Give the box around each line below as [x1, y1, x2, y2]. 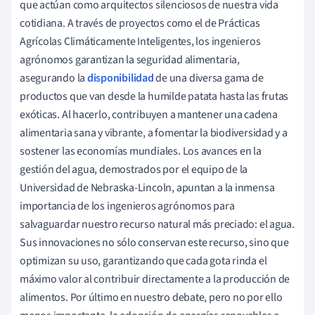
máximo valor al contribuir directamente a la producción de [20, 271, 290, 287]
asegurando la [20, 70, 87, 86]
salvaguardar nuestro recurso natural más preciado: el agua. [20, 216, 295, 232]
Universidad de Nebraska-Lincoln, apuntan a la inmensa [20, 179, 275, 195]
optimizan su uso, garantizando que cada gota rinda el [20, 252, 267, 269]
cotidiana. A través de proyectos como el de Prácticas [20, 15, 260, 31]
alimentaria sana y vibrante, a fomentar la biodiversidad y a [20, 124, 288, 141]
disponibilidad [86, 70, 154, 86]
